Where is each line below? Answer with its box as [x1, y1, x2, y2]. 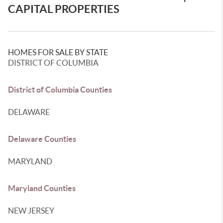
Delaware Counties [8, 134, 76, 143]
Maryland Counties [8, 184, 76, 193]
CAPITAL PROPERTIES [8, 2, 119, 15]
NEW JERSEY [8, 206, 54, 215]
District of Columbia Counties [8, 85, 112, 94]
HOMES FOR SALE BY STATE [8, 48, 108, 57]
